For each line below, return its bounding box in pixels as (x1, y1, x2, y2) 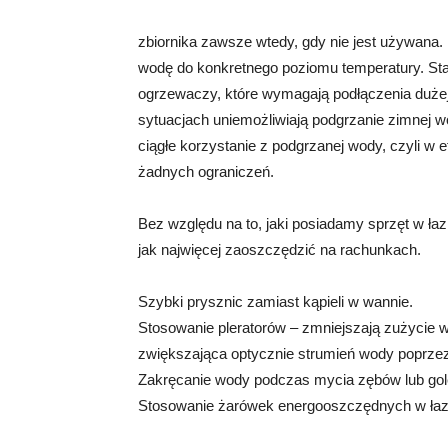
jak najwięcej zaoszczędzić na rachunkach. (138, 241, 421, 259)
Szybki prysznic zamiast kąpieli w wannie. (138, 293, 413, 311)
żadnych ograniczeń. (138, 163, 274, 181)
